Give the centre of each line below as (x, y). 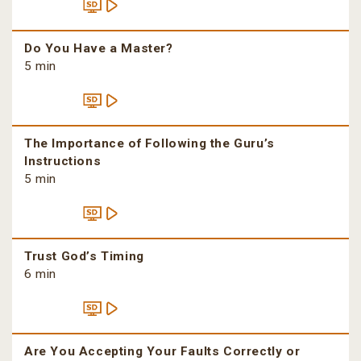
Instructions (63, 162)
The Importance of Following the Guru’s (149, 144)
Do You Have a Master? (99, 49)
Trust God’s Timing (84, 257)
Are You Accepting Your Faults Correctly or (162, 352)
